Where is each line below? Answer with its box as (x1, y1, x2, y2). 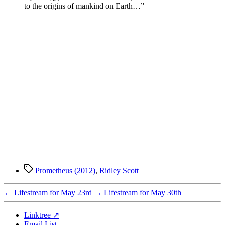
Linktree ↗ (24, 210, 59, 219)
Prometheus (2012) (35, 166, 95, 175)
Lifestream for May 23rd (14, 188, 92, 197)
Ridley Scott (99, 166, 139, 175)
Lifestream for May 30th (104, 188, 181, 197)
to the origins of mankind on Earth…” (24, 1, 144, 10)
